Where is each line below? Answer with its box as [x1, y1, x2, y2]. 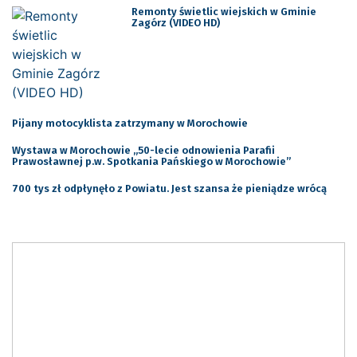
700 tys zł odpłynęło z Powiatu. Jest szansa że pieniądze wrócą [12, 182, 327, 194]
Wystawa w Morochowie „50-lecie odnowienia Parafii [12, 143, 275, 156]
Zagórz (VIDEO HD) [131, 16, 220, 29]
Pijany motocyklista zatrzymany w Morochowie [12, 116, 248, 129]
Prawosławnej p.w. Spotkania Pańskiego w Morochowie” [12, 155, 291, 167]
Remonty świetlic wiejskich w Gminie [131, 5, 316, 18]
